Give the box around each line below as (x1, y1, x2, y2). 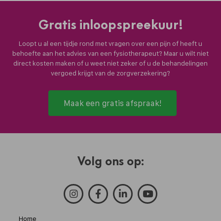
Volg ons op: (77, 153, 144, 169)
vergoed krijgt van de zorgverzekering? (51, 69, 170, 77)
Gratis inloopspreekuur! (38, 16, 183, 33)
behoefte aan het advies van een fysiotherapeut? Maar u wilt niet (12, 49, 209, 57)
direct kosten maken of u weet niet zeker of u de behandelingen (13, 59, 208, 67)
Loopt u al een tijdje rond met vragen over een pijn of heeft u (19, 39, 202, 47)
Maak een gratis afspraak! (63, 98, 161, 108)
